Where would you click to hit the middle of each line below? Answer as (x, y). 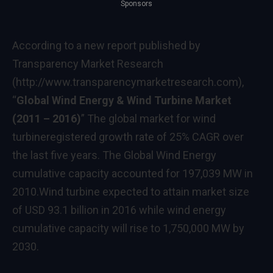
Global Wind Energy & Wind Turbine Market (124, 101)
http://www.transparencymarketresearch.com (127, 82)
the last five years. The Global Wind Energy (114, 155)
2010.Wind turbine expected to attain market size (131, 192)
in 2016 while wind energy (162, 210)
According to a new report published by (106, 46)
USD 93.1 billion (62, 210)
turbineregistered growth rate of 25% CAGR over (128, 137)
